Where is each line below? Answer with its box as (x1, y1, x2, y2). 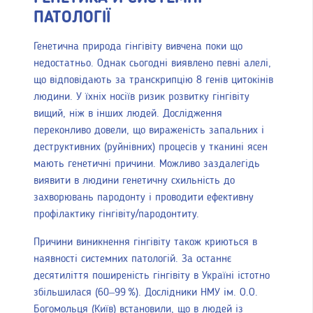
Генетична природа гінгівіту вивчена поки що (34, 41, 242, 52)
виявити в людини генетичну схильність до (34, 175, 235, 187)
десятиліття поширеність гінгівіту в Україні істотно (34, 270, 270, 282)
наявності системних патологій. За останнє (34, 253, 231, 265)
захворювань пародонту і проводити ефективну (34, 191, 254, 203)
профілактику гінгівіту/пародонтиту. (34, 208, 199, 220)
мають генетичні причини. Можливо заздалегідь (34, 158, 260, 170)
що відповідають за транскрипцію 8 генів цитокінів (34, 74, 273, 86)
